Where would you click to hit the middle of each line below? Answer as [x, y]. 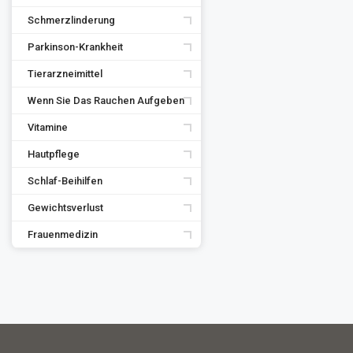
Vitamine [48, 127]
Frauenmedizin [63, 234]
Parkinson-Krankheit [75, 47]
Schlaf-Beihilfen [65, 181]
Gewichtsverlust [65, 208]
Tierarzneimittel [65, 74]
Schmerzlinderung [71, 20]
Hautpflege [54, 154]
